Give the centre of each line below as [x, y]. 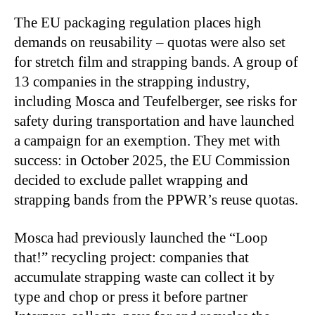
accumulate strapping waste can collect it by [144, 277]
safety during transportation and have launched [154, 121]
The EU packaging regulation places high [138, 22]
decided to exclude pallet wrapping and [131, 180]
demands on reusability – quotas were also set [150, 42]
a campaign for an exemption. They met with [147, 140]
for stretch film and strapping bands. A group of [156, 62]
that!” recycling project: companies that [131, 257]
